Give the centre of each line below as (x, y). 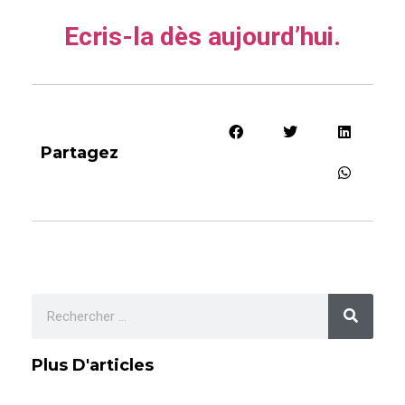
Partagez (80, 152)
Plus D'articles (93, 365)
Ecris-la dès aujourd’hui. (202, 36)
